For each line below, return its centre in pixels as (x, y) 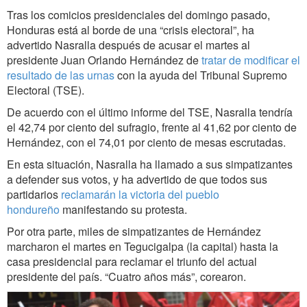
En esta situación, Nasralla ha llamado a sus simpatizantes (150, 164)
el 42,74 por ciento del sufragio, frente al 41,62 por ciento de (152, 127)
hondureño (33, 210)
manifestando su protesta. (123, 210)
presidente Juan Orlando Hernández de (104, 60)
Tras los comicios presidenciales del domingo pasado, (138, 15)
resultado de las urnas (61, 75)
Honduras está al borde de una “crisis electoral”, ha (131, 30)
